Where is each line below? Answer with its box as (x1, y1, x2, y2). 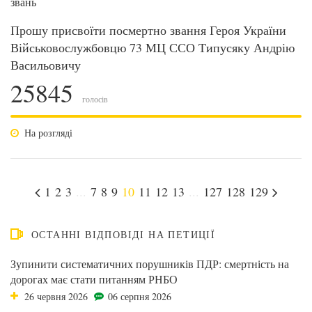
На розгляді (24, 126, 72, 139)
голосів (80, 93, 108, 104)
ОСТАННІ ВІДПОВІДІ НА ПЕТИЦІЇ (31, 228, 216, 241)
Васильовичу (10, 56, 81, 73)
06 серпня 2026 (108, 290, 171, 303)
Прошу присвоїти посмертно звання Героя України (10, 22, 286, 38)
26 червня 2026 (24, 290, 88, 303)
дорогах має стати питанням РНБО (10, 272, 178, 286)
